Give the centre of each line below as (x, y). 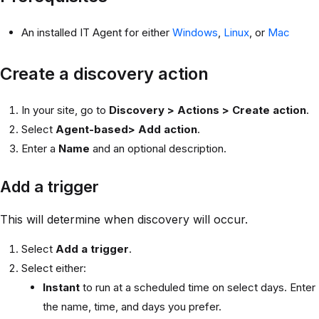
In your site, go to (65, 110)
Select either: (54, 268)
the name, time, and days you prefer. (132, 307)
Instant (61, 287)
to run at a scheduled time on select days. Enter (198, 287)
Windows (195, 32)
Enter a (40, 148)
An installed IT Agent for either (97, 32)
